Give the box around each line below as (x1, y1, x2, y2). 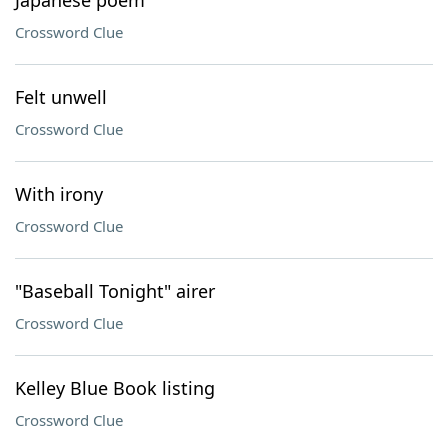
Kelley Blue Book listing (15, 376, 215, 400)
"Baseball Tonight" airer (15, 279, 215, 303)
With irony (15, 182, 103, 206)
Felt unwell (15, 85, 107, 109)
